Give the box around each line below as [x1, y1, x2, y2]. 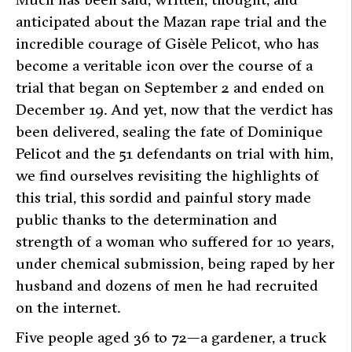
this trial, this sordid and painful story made [16, 188, 311, 207]
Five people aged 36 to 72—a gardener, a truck [16, 328, 326, 347]
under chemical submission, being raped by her [16, 254, 335, 273]
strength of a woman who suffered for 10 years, [16, 232, 334, 251]
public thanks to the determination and [16, 210, 277, 229]
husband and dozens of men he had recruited [16, 276, 318, 295]
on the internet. [16, 298, 120, 317]
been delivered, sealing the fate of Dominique [16, 122, 323, 141]
